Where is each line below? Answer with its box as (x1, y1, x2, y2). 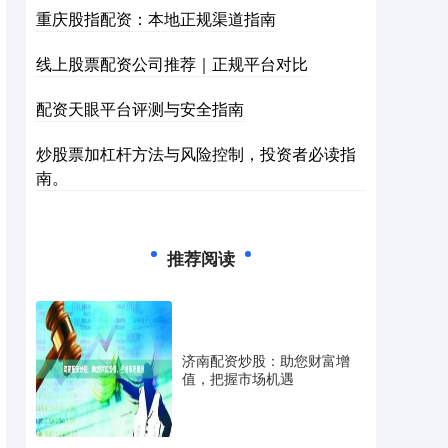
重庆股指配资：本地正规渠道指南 (36, 7, 276, 30)
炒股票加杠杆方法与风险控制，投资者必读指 (36, 142, 356, 165)
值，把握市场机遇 (182, 368, 294, 388)
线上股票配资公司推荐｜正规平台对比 (36, 52, 308, 75)
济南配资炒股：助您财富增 (182, 350, 350, 370)
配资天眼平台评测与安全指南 (36, 97, 244, 120)
